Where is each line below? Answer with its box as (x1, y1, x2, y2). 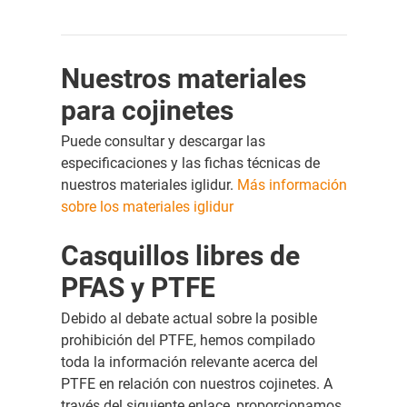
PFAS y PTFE (60, 271, 215, 303)
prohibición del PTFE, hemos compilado (60, 331, 315, 349)
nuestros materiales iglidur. (60, 175, 237, 194)
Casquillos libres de (60, 239, 300, 272)
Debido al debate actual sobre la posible (60, 309, 317, 327)
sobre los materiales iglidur (60, 197, 233, 215)
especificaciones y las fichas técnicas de (60, 154, 320, 172)
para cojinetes (60, 94, 233, 126)
